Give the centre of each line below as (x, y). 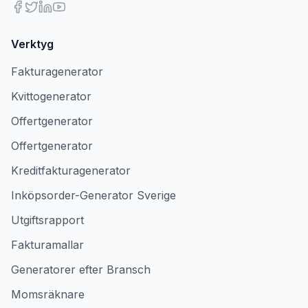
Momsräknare (48, 294)
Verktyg (32, 44)
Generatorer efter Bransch (81, 269)
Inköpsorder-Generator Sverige (93, 195)
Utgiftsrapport (47, 220)
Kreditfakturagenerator (71, 170)
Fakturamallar (47, 245)
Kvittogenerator (51, 96)
